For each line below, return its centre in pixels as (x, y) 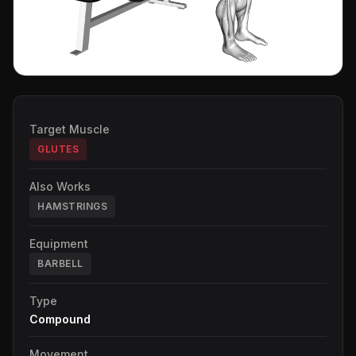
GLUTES (58, 149)
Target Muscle (70, 129)
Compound (60, 319)
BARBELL (60, 263)
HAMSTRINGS (72, 206)
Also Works (60, 186)
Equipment (59, 243)
